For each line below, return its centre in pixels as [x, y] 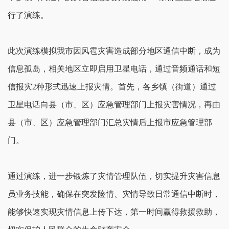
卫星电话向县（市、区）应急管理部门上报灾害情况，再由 [114, 105]
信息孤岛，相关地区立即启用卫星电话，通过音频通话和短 [114, 69]
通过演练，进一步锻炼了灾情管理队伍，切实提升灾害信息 [114, 176]
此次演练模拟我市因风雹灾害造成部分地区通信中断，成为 [114, 51]
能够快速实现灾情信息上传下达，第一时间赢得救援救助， [114, 212]
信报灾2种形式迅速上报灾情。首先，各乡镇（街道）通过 [112, 87]
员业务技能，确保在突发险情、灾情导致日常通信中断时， [114, 194]
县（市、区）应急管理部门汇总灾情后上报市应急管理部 [110, 122]
